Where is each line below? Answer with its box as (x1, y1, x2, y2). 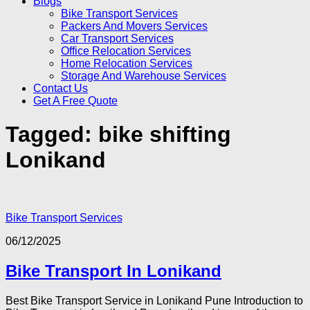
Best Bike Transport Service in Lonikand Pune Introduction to (6, 294, 303, 307)
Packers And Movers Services (61, 20, 208, 32)
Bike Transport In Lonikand (6, 261, 221, 280)
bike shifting (98, 122, 231, 147)
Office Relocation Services (61, 45, 191, 57)
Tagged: (6, 122, 98, 147)
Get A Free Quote (33, 95, 118, 107)
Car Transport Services (61, 33, 174, 44)
